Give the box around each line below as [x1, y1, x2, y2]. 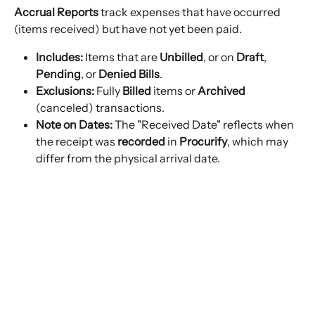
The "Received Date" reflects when [112, 117, 296, 132]
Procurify [179, 134, 227, 149]
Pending [36, 67, 81, 82]
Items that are [83, 50, 160, 65]
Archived [198, 84, 245, 98]
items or [151, 84, 198, 98]
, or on [203, 50, 236, 65]
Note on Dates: [36, 117, 112, 132]
